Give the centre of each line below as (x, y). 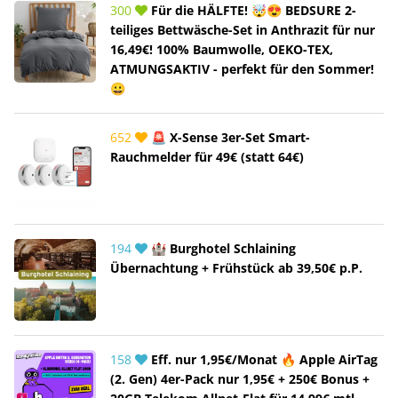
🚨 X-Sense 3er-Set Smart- (229, 137)
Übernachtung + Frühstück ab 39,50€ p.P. (236, 267)
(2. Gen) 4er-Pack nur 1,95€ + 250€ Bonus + (240, 378)
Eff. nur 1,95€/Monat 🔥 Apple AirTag (263, 359)
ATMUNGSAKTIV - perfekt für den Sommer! (242, 68)
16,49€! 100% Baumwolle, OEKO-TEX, (222, 49)
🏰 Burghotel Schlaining (222, 248)
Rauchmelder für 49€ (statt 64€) (207, 156)
